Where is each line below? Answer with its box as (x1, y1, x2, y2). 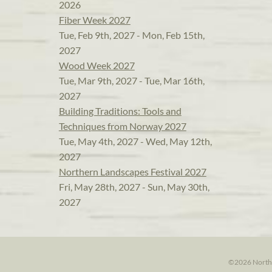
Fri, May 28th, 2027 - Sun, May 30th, (58, 181, 209, 193)
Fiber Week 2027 (58, 14, 131, 26)
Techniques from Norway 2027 (58, 120, 186, 132)
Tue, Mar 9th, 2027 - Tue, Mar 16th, (58, 75, 205, 87)
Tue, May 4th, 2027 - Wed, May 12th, (58, 135, 212, 148)
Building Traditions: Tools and (58, 105, 182, 117)
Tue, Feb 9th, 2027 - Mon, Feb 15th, (58, 29, 205, 41)
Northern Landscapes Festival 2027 (58, 166, 206, 178)
